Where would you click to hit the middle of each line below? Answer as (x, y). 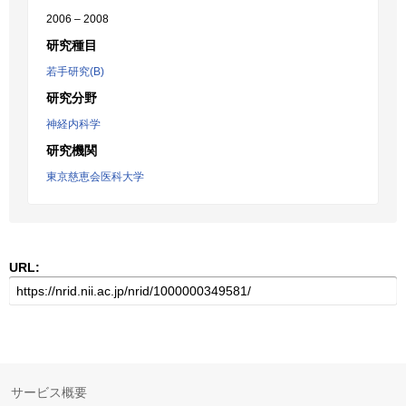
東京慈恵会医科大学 (95, 177)
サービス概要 (49, 392)
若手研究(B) (75, 72)
